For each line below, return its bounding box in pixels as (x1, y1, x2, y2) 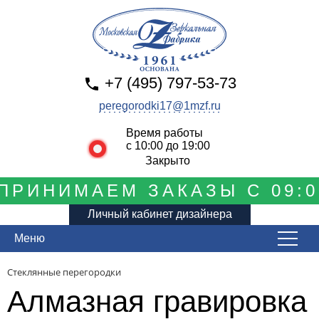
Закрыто (145, 155, 190, 167)
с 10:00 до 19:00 (125, 140, 210, 152)
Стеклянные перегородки (7, 266, 121, 278)
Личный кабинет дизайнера (87, 208, 232, 220)
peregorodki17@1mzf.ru (98, 100, 221, 112)
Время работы (125, 127, 203, 139)
